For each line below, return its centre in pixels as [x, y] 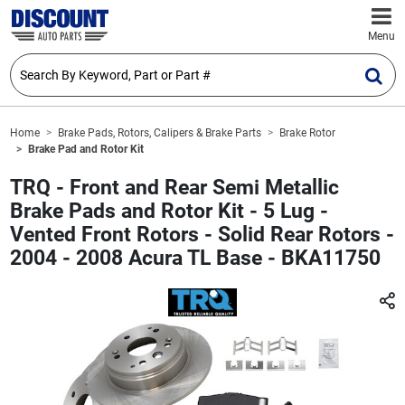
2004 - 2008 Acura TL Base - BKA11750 [195, 259]
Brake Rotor [307, 133]
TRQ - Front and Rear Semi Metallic [174, 188]
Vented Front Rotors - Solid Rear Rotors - [202, 235]
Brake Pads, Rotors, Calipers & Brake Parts [159, 133]
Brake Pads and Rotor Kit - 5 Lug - [169, 212]
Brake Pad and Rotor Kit [85, 150]
